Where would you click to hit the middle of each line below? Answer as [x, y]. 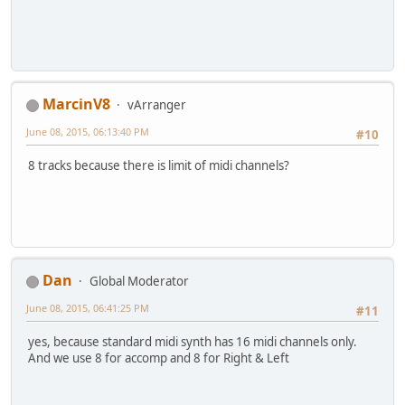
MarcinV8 [76, 104]
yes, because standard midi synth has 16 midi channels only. [193, 342]
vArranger [157, 105]
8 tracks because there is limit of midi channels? [159, 166]
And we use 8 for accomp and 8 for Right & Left [159, 358]
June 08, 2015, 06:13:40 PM [88, 132]
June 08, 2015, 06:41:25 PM [88, 308]
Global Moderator [139, 282]
